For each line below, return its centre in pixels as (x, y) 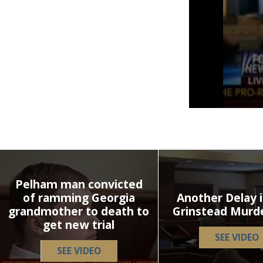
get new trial (79, 225)
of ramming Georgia (79, 198)
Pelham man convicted (79, 184)
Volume (204, 112)
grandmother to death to (79, 211)
